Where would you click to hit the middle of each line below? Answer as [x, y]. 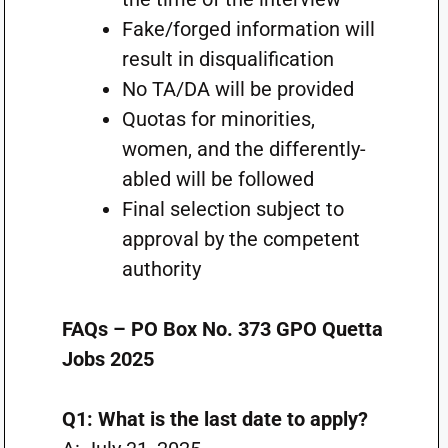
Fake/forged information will [248, 28]
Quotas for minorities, [218, 118]
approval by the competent [240, 238]
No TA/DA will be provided [237, 88]
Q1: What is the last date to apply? [214, 418]
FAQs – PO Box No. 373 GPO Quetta [222, 328]
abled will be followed [217, 178]
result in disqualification [227, 58]
